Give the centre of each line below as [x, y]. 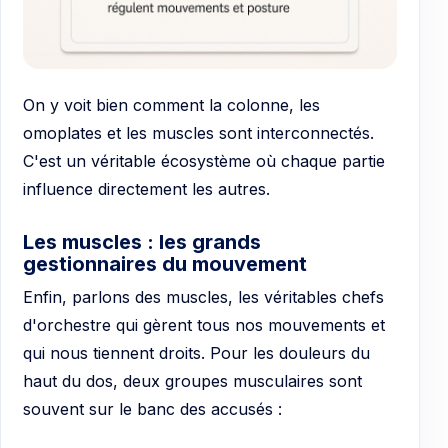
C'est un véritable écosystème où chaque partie [204, 161]
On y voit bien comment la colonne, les [171, 105]
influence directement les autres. [146, 189]
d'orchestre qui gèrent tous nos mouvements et [204, 325]
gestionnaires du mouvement [165, 264]
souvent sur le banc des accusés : [152, 409]
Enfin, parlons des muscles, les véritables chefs [203, 297]
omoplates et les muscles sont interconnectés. [198, 133]
